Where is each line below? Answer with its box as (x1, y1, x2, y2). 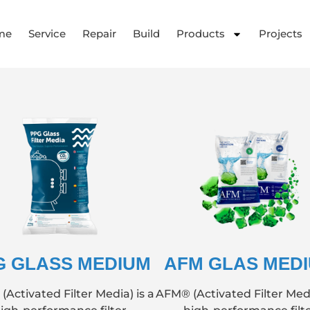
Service (28, 27, 66, 40)
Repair (82, 27, 116, 40)
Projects (258, 27, 302, 40)
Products (176, 27, 225, 40)
